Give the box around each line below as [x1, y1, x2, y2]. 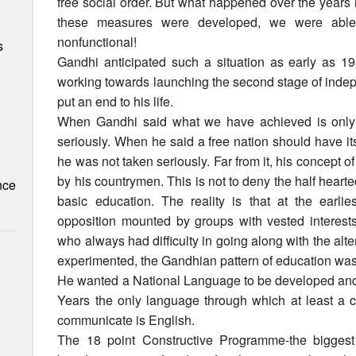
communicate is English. [57, 311, 195, 330]
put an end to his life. [57, 92, 174, 111]
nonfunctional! [57, 33, 137, 52]
